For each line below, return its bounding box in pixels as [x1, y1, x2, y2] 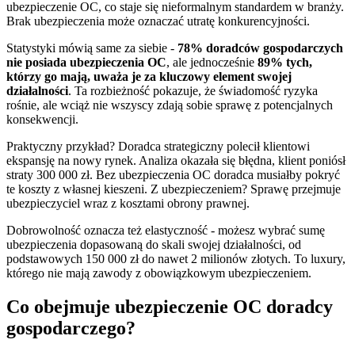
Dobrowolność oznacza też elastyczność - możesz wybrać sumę [6, 223, 325, 237]
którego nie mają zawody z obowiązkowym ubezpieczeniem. [6, 265, 311, 280]
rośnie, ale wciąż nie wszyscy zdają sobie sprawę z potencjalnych [6, 97, 333, 112]
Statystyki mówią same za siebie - [6, 40, 177, 55]
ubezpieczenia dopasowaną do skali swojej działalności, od [6, 237, 301, 251]
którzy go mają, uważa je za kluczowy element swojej [6, 69, 292, 83]
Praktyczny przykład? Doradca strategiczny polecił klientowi [6, 139, 310, 153]
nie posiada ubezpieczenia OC [6, 55, 166, 69]
